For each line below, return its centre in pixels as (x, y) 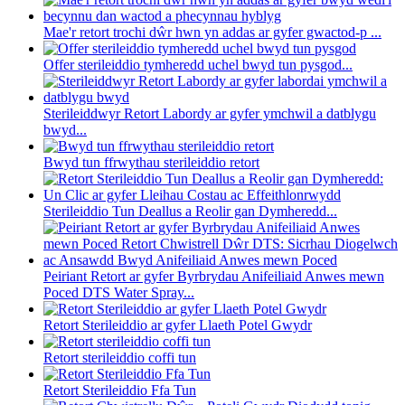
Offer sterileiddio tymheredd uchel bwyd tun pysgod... (198, 65)
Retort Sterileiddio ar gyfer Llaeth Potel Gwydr (178, 325)
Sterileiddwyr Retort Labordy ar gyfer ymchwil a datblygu (210, 114)
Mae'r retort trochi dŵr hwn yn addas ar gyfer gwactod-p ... (212, 33)
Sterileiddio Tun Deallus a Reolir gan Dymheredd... (190, 212)
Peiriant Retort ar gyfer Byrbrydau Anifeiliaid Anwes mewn (214, 277)
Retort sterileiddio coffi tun (120, 358)
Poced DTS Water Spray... (119, 293)
